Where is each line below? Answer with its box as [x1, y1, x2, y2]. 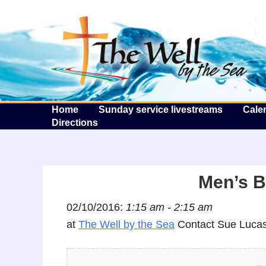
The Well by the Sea [78, 218, 175, 230]
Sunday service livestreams [99, 104, 223, 115]
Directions [52, 118, 98, 128]
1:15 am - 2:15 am [126, 201, 213, 213]
